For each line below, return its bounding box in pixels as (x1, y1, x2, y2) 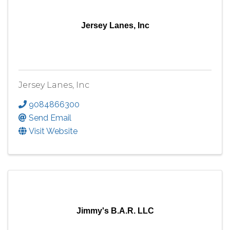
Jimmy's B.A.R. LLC (76, 206, 154, 215)
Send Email (29, 112, 71, 123)
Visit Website (29, 126, 78, 136)
